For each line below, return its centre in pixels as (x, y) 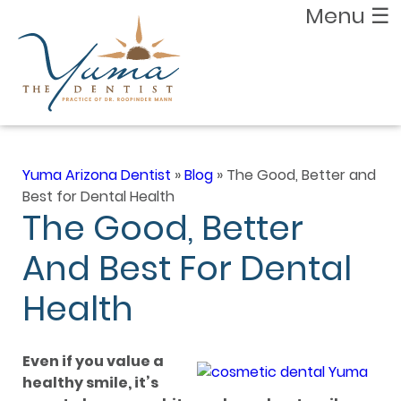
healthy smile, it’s (90, 383)
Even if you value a (93, 361)
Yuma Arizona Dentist (97, 175)
